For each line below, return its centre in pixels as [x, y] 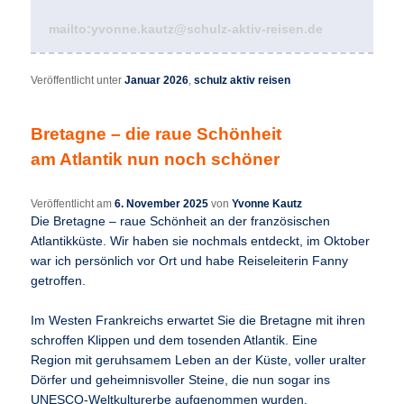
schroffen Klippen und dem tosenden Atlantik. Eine [174, 340]
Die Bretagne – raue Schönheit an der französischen [181, 221]
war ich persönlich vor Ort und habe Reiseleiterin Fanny [190, 261]
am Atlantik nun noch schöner [156, 159]
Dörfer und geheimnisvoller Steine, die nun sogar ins [181, 380]
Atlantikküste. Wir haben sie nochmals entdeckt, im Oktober [201, 241]
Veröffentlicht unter [77, 80]
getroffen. [59, 280]
